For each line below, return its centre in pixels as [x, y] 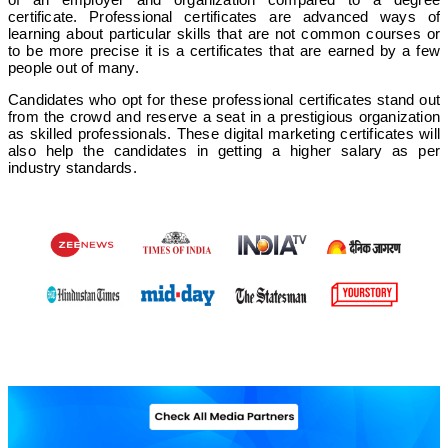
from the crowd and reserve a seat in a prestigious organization [224, 117]
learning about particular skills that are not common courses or [224, 34]
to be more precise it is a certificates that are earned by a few [224, 51]
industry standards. [72, 168]
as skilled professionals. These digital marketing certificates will [224, 134]
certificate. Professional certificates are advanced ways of [224, 17]
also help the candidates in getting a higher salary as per [224, 151]
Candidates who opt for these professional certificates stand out [224, 100]
